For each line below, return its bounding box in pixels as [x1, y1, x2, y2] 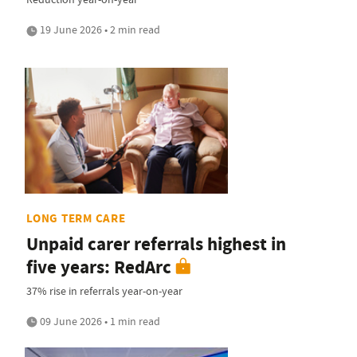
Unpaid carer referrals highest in [26, 231, 286, 257]
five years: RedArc [26, 254, 171, 280]
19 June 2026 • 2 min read [37, 22, 160, 37]
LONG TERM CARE [26, 210, 126, 226]
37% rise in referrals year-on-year [26, 283, 182, 298]
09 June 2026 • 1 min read [37, 313, 160, 328]
